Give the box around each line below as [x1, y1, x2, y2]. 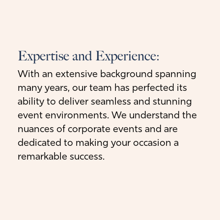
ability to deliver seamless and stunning [18, 97, 192, 107]
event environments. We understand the [18, 110, 197, 121]
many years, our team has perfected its [18, 83, 187, 93]
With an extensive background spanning [18, 69, 196, 80]
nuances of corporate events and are [18, 124, 178, 135]
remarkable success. [18, 152, 105, 162]
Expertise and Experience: [18, 48, 160, 64]
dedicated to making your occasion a [18, 138, 179, 148]
